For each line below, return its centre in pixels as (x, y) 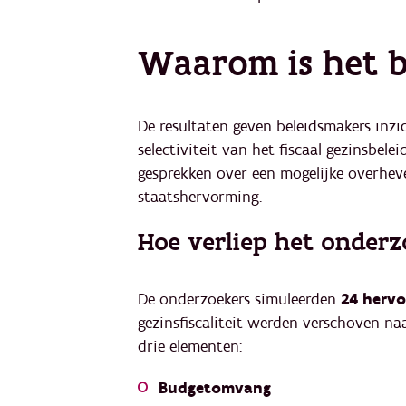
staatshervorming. (200, 197)
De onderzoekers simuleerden (239, 300)
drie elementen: (190, 347)
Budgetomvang (215, 389)
